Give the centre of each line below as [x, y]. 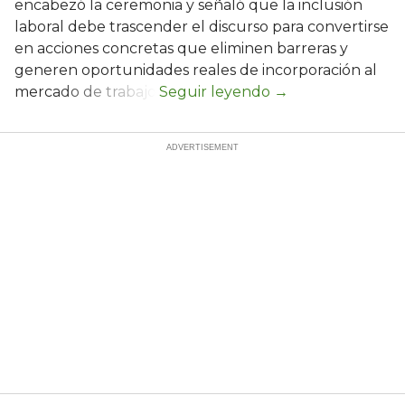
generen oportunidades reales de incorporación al [196, 71]
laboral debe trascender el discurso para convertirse [202, 27]
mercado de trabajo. [87, 92]
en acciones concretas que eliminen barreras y [181, 49]
